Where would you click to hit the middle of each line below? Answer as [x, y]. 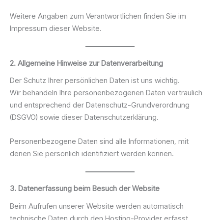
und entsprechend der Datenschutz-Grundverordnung [100, 105]
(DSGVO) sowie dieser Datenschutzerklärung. [84, 117]
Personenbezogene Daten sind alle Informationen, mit [99, 141]
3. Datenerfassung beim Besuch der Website [85, 188]
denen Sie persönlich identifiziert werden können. [92, 153]
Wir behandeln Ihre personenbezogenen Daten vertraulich [106, 93]
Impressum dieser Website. [56, 28]
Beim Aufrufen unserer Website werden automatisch [97, 206]
